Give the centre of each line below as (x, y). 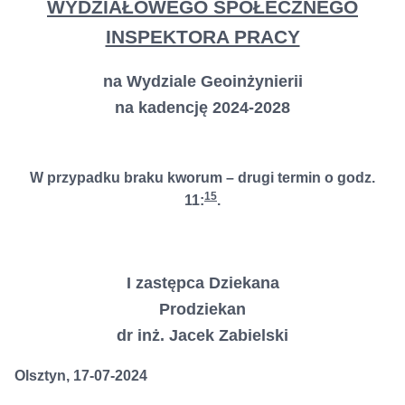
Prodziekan (202, 309)
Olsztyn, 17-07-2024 (80, 376)
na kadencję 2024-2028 (202, 108)
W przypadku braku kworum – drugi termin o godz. (202, 177)
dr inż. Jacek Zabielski (202, 335)
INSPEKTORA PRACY (202, 37)
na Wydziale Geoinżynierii (202, 81)
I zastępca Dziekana (202, 283)
